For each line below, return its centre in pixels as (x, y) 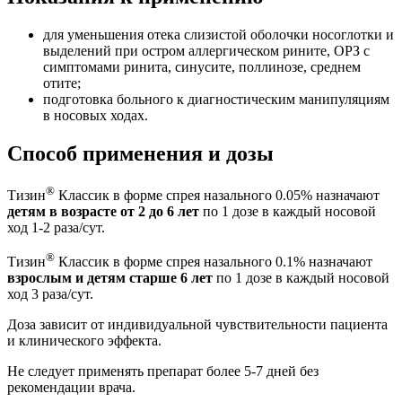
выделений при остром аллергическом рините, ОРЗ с (206, 50)
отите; (62, 83)
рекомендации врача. (71, 388)
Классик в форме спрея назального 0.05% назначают (217, 196)
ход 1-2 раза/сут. (56, 228)
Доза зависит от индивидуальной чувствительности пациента (197, 325)
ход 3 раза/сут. (50, 294)
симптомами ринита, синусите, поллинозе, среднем (202, 66)
